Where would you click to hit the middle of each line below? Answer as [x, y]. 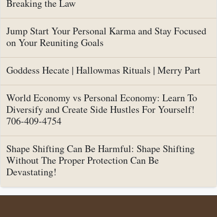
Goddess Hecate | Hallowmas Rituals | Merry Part [103, 70]
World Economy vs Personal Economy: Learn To [102, 98]
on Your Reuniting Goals [55, 43]
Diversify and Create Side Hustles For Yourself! [101, 109]
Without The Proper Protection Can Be [83, 160]
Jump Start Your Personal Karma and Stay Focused [106, 31]
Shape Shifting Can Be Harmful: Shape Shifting [101, 149]
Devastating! [31, 172]
